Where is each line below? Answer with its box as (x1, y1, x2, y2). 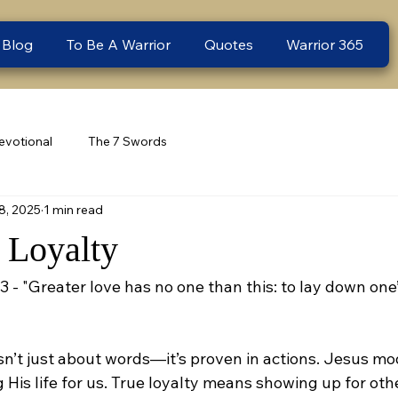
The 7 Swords (88, 133, 167, 150)
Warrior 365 (286, 35, 364, 53)
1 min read (44, 202, 103, 219)
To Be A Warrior (67, 35, 171, 53)
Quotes (203, 35, 253, 53)
